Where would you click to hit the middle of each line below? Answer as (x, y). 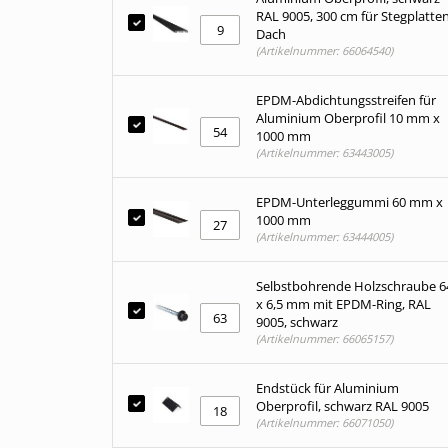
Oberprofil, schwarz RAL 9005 (342, 406)
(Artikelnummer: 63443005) (324, 152)
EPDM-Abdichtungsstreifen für (346, 100)
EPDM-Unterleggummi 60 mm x (349, 202)
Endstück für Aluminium (327, 388)
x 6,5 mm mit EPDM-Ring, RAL (343, 304)
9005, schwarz (297, 322)
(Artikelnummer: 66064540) (324, 50)
